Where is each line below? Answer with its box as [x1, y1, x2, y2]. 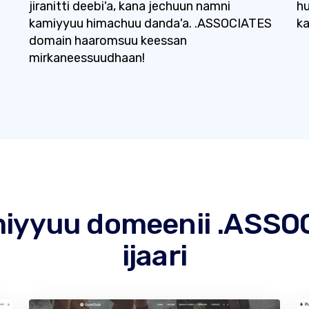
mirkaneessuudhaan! [28, 50, 145, 66]
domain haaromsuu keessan [28, 33, 187, 48]
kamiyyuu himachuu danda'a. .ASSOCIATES [28, 16, 272, 31]
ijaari [121, 239, 188, 273]
